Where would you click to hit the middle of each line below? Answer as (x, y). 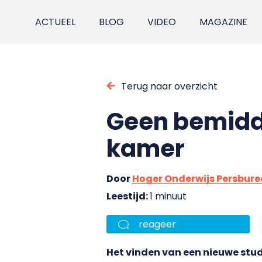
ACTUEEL (56, 22)
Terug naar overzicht (169, 86)
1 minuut (168, 196)
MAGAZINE (224, 22)
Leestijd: (128, 196)
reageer (157, 224)
